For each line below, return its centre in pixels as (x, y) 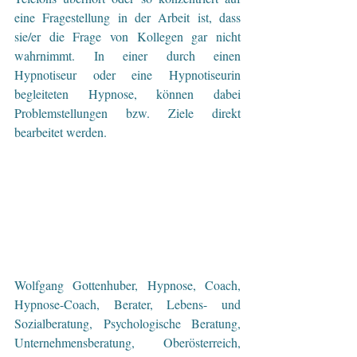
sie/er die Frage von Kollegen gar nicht (127, 36)
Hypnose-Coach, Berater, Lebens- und (127, 304)
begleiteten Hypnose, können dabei (127, 93)
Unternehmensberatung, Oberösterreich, (127, 342)
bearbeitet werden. (61, 131)
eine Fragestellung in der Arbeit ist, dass (127, 17)
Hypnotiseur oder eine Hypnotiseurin (127, 74)
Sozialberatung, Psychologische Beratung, (127, 323)
